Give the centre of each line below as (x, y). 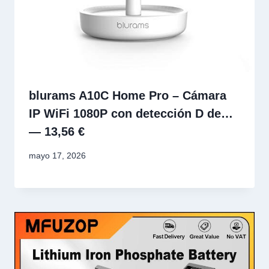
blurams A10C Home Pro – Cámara (128, 96)
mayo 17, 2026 (57, 156)
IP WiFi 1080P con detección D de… (131, 114)
